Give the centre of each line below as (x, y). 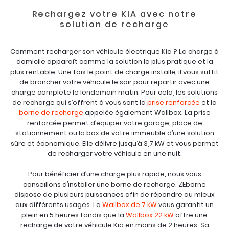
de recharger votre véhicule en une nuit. (114, 154)
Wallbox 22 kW (150, 215)
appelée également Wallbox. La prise (147, 113)
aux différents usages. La (59, 205)
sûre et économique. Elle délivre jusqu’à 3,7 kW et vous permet (114, 143)
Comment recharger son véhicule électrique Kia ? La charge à (114, 51)
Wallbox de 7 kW (130, 205)
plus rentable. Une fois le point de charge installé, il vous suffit (114, 72)
